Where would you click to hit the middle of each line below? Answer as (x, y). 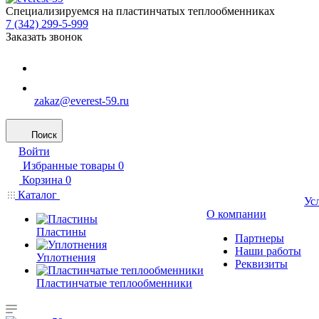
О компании (236, 214)
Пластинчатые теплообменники (114, 283)
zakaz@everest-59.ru (82, 101)
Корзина (42, 180)
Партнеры (260, 238)
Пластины (61, 232)
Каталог (37, 195)
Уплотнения (66, 257)
